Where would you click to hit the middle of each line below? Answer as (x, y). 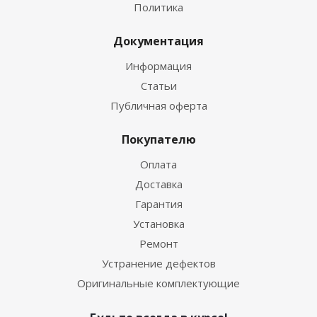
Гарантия (158, 204)
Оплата (158, 165)
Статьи (158, 86)
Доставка (158, 184)
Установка (158, 224)
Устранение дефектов (158, 264)
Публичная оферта (158, 106)
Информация (158, 66)
